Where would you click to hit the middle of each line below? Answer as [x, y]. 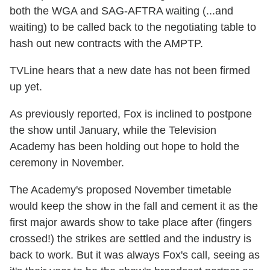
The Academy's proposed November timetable [121, 190]
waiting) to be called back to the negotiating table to [133, 27]
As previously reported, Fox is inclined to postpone [131, 114]
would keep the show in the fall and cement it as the [134, 206]
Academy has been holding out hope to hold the [124, 146]
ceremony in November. [67, 162]
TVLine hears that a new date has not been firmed [130, 70]
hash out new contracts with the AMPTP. [106, 43]
